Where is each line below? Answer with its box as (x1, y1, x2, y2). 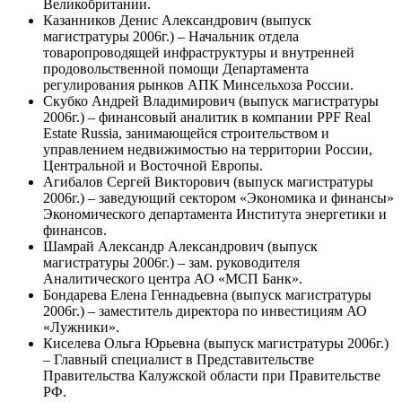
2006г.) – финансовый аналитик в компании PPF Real (43, 109, 371, 125)
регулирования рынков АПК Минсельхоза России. (43, 76, 354, 92)
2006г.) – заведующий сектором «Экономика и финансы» (43, 189, 394, 205)
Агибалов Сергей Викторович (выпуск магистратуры (43, 173, 373, 189)
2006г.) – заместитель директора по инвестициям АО (43, 302, 367, 319)
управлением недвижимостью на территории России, (43, 141, 372, 157)
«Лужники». (43, 319, 119, 335)
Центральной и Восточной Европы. (43, 157, 263, 173)
